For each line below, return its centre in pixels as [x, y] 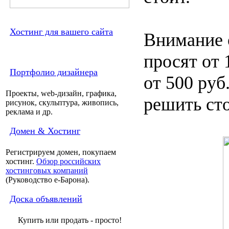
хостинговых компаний [47, 170]
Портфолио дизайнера [54, 72]
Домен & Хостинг [45, 131]
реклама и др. [29, 112]
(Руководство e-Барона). [48, 180]
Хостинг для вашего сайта [61, 32]
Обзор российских [68, 161]
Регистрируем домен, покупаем [61, 152]
